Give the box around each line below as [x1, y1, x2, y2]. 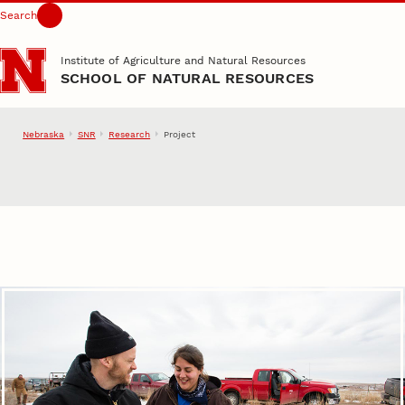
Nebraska [23, 128, 65, 139]
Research [108, 128, 151, 139]
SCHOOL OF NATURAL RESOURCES [60, 69, 315, 87]
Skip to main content [20, 18, 144, 33]
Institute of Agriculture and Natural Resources [60, 54, 306, 68]
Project [163, 128, 195, 139]
